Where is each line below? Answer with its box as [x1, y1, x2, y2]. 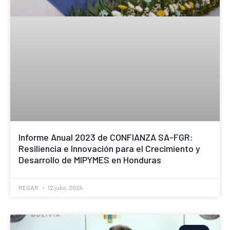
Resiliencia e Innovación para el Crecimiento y [18, 142, 200, 154]
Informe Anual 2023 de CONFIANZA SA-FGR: [18, 131, 193, 143]
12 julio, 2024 [47, 183, 83, 191]
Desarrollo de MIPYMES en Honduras [18, 154, 161, 165]
